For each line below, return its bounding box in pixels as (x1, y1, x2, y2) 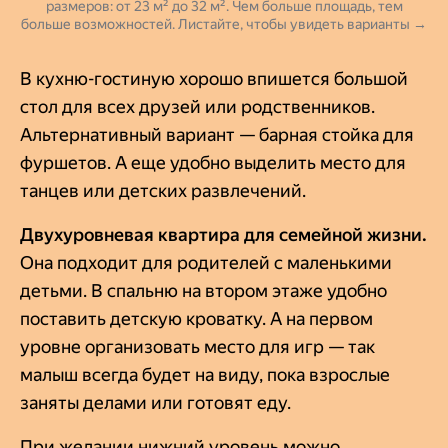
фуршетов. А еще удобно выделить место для (20, 151, 406, 173)
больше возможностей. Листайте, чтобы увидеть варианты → (21, 15, 427, 32)
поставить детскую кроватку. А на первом (20, 307, 373, 329)
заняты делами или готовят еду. (20, 391, 291, 413)
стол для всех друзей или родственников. (20, 95, 375, 117)
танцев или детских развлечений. (20, 179, 306, 201)
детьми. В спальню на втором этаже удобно (20, 279, 387, 301)
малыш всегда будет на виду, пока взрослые (20, 363, 390, 385)
